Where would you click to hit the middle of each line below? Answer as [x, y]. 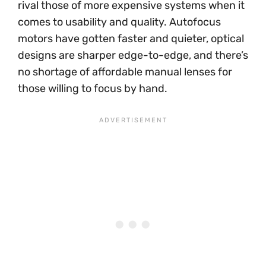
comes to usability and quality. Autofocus [119, 22]
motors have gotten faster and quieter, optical [131, 39]
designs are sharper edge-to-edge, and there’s [133, 55]
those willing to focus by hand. [93, 88]
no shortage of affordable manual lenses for [125, 72]
